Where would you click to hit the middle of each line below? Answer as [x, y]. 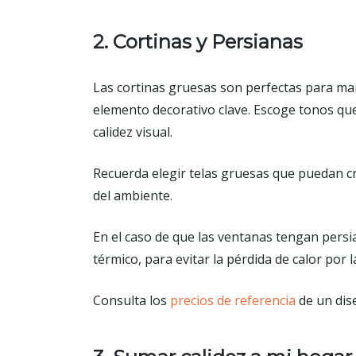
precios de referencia [233, 301]
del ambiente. [133, 196]
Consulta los [132, 301]
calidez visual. [133, 132]
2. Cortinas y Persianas [198, 41]
